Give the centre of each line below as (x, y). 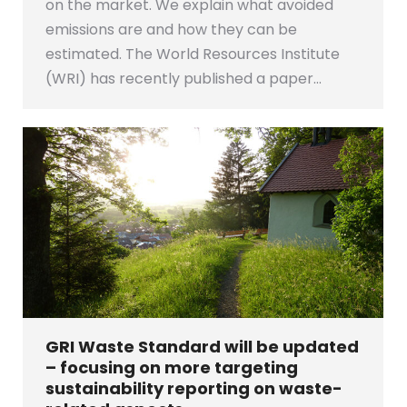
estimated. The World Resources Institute (193, 55)
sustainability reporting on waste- (194, 389)
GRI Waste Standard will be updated (202, 347)
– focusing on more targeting (172, 368)
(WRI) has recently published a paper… (184, 79)
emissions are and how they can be (171, 30)
